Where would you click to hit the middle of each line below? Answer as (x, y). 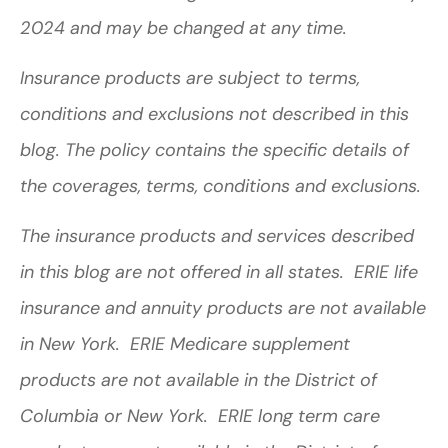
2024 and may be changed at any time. (186, 27)
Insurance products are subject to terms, (190, 77)
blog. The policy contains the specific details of (214, 149)
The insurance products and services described (217, 236)
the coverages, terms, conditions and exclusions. (223, 185)
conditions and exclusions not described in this (214, 113)
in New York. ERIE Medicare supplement (185, 344)
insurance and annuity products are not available (223, 308)
